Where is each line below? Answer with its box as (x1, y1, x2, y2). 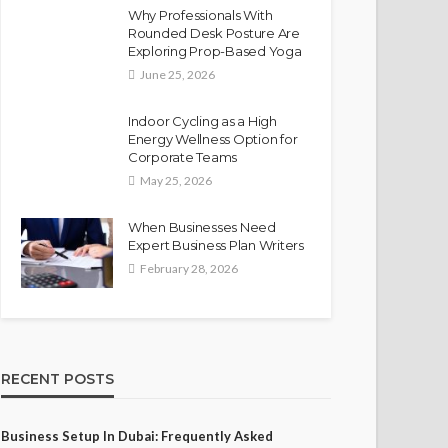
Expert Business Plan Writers (128, 236, 304, 253)
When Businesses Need (128, 218, 276, 235)
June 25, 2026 (140, 66, 215, 82)
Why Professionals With (128, 6, 273, 23)
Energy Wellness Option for (128, 130, 298, 147)
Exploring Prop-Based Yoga (128, 42, 302, 59)
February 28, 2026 (140, 260, 238, 276)
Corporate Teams (128, 148, 238, 165)
